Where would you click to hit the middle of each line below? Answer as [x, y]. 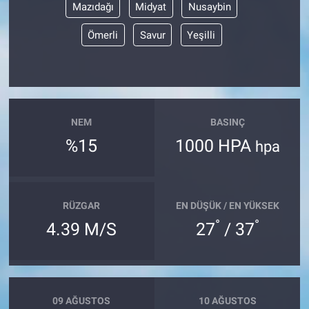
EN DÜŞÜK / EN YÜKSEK [227, 205]
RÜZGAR [82, 205]
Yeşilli [201, 35]
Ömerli [103, 35]
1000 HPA [215, 146]
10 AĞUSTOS [227, 300]
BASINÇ [227, 122]
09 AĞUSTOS [82, 300]
